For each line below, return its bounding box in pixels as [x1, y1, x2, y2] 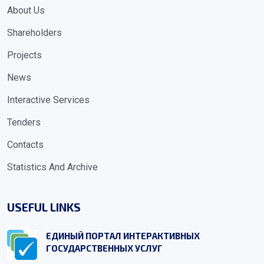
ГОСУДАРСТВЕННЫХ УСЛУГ [46, 243, 163, 253]
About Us [7, 5, 45, 16]
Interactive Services [7, 94, 90, 105]
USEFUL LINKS [7, 200, 81, 214]
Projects [7, 49, 42, 61]
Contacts [7, 139, 44, 150]
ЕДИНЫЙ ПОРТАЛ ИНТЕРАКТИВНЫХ [46, 230, 200, 241]
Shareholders [7, 27, 62, 38]
